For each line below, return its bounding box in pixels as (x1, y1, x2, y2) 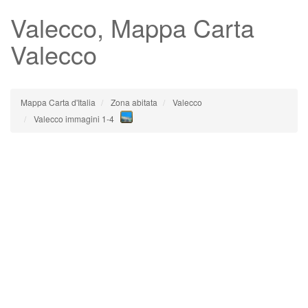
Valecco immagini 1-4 (34, 113, 114, 124)
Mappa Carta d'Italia (21, 96, 96, 108)
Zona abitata (111, 96, 157, 108)
